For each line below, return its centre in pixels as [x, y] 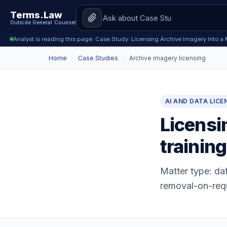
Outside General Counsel [43, 22]
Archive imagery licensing [167, 58]
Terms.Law [36, 15]
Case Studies [98, 58]
